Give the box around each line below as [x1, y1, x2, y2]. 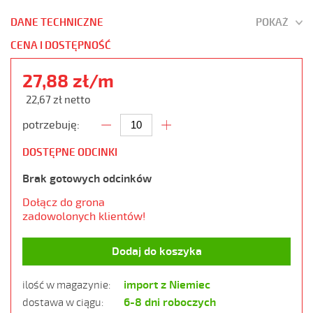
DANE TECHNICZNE [10, 15, 103, 29]
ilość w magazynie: [22, 278, 110, 291]
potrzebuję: [22, 117, 80, 132]
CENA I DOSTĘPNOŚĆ [10, 38, 111, 52]
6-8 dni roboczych [124, 295, 217, 310]
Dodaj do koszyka [111, 244, 202, 259]
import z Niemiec [124, 277, 211, 292]
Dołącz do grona [22, 195, 105, 210]
